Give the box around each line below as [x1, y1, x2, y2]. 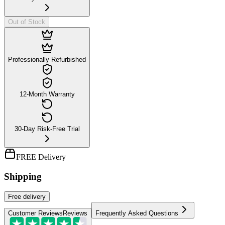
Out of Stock [8, 18, 45, 26]
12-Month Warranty [19, 90, 75, 98]
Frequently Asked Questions [95, 209, 178, 217]
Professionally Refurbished [8, 55, 86, 63]
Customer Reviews [8, 209, 63, 217]
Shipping [4, 171, 42, 182]
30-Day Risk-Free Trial [14, 125, 80, 133]
